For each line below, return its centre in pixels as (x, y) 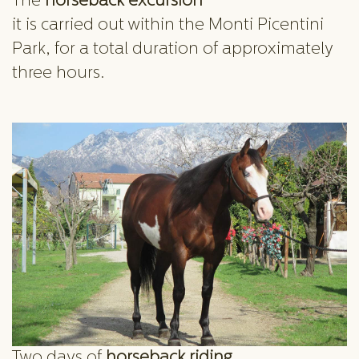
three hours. (58, 73)
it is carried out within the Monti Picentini (168, 25)
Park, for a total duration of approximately (172, 49)
